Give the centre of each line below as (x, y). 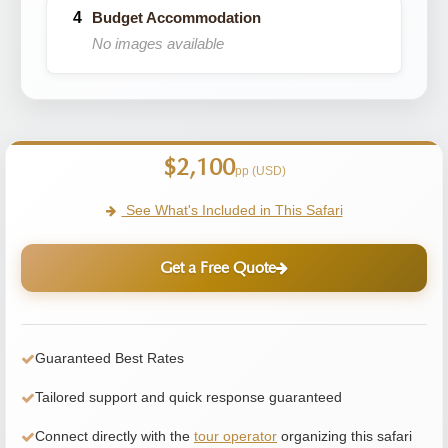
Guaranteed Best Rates (109, 358)
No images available (158, 43)
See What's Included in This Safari (232, 210)
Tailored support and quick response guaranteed (188, 397)
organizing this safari (344, 436)
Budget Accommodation (176, 17)
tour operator (235, 436)
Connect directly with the (114, 436)
